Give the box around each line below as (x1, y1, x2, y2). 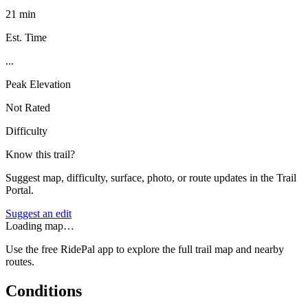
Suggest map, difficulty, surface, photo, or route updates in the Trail (5, 171, 296, 184)
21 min (5, 8, 36, 20)
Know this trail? (5, 148, 75, 160)
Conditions (5, 281, 82, 300)
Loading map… (5, 219, 74, 232)
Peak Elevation (5, 78, 71, 90)
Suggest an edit (5, 207, 71, 219)
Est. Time (5, 31, 47, 43)
